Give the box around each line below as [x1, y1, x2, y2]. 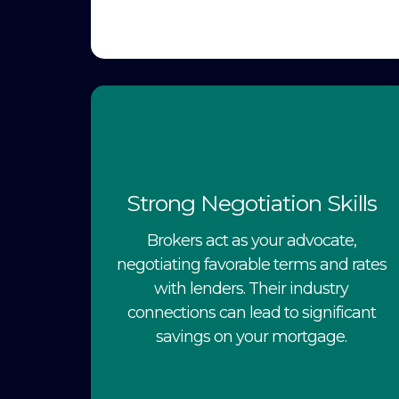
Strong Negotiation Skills [126, 190, 377, 217]
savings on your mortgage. [156, 327, 346, 347]
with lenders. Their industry [154, 279, 348, 299]
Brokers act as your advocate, [146, 231, 356, 251]
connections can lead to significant [126, 303, 376, 323]
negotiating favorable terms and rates [116, 255, 387, 275]
